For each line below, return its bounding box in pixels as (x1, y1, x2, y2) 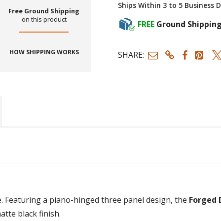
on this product (21, 15, 67, 24)
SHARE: (118, 49, 144, 61)
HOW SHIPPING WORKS (9, 48, 79, 57)
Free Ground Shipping (8, 6, 80, 16)
